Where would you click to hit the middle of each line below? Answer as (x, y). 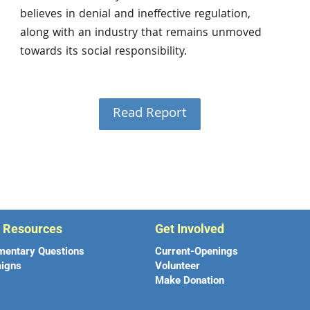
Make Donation (189, 280)
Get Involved (189, 228)
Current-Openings (196, 251)
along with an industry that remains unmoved (140, 33)
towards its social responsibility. (103, 52)
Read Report (149, 115)
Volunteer (177, 265)
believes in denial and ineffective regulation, (135, 15)
